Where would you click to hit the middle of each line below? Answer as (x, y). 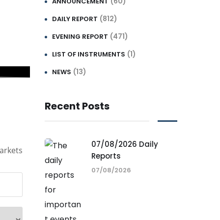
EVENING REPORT (80, 37)
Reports (106, 156)
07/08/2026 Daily (125, 144)
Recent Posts (77, 106)
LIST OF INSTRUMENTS (89, 55)
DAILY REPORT (75, 19)
